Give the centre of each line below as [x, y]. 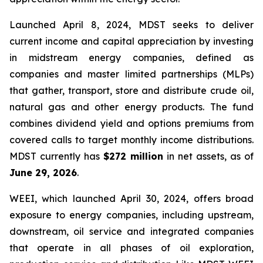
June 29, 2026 [43, 173]
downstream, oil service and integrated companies [131, 231]
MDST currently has [56, 156]
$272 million [135, 156]
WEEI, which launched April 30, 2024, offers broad [131, 198]
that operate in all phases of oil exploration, [131, 248]
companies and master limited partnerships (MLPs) [131, 74]
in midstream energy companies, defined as [131, 58]
